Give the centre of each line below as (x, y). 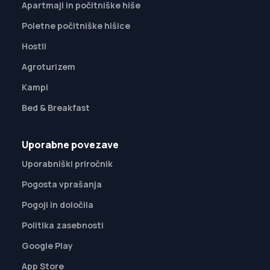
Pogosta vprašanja (62, 184)
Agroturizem (49, 66)
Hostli (34, 46)
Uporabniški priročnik (67, 163)
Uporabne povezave (70, 144)
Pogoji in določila (58, 204)
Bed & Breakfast (56, 107)
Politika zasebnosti (63, 225)
